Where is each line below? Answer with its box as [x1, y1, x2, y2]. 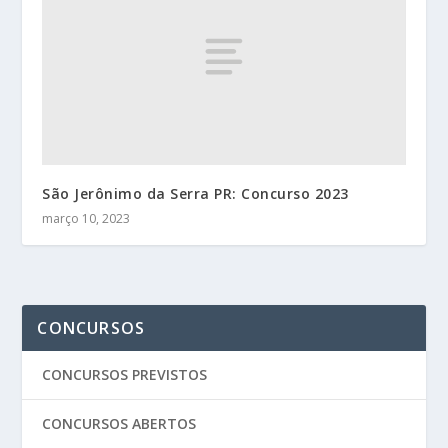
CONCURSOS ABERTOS [42, 414, 197, 434]
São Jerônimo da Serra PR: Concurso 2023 [42, 184, 349, 204]
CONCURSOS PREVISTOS [42, 365, 208, 385]
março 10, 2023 [42, 210, 131, 228]
